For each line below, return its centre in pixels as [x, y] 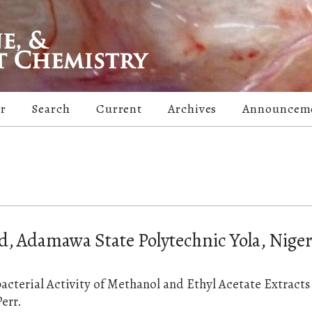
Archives [193, 109]
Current [119, 109]
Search [51, 109]
